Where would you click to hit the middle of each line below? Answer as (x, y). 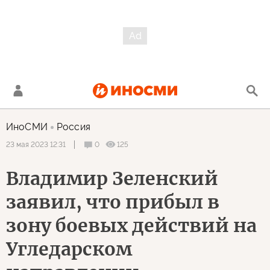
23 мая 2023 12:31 (36, 145)
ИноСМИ (27, 127)
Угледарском (69, 249)
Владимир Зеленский (112, 178)
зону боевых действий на (131, 225)
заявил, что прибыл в (113, 202)
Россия (73, 127)
